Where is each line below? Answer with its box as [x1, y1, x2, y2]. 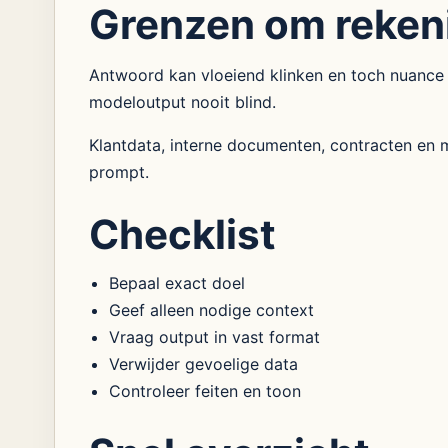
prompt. [88, 162, 149, 182]
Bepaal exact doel [108, 273, 245, 293]
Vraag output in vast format [108, 327, 320, 347]
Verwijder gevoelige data [108, 354, 298, 374]
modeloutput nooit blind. [88, 92, 276, 112]
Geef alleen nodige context [108, 300, 314, 320]
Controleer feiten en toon [108, 381, 301, 401]
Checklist [88, 210, 276, 259]
